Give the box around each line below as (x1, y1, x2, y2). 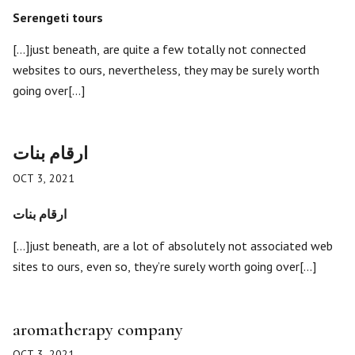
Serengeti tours (13, 10, 103, 25)
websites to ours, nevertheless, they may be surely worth (13, 62, 319, 78)
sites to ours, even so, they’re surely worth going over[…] (13, 258, 316, 274)
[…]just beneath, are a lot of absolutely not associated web (13, 238, 333, 254)
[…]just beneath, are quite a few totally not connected (13, 41, 306, 57)
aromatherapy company (13, 319, 183, 340)
